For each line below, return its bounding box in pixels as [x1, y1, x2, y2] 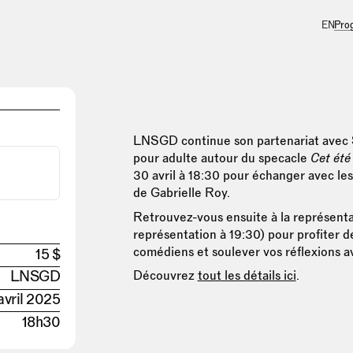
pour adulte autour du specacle [132, 150, 310, 166]
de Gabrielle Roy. [132, 184, 230, 201]
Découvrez [132, 266, 198, 283]
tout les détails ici [197, 266, 296, 283]
